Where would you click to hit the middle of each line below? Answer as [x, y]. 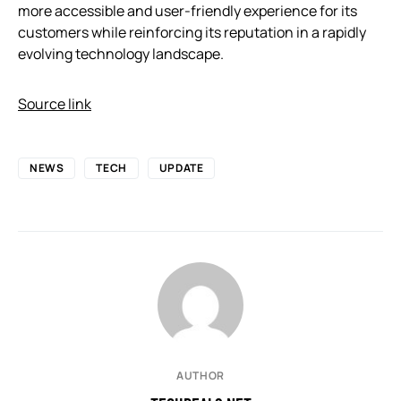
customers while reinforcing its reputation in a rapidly [192, 32]
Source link [55, 103]
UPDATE [181, 167]
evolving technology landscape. [121, 53]
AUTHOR [200, 375]
